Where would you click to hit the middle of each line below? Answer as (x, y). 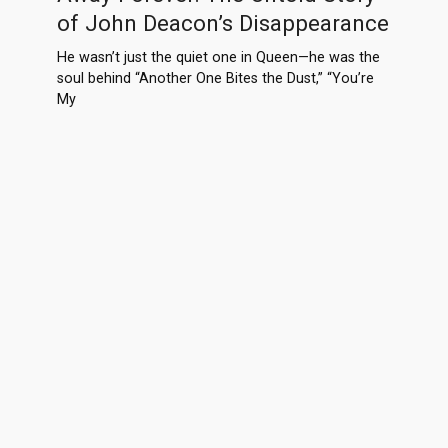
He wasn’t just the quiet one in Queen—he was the (218, 58)
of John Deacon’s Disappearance (222, 23)
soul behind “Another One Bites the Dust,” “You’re (215, 79)
